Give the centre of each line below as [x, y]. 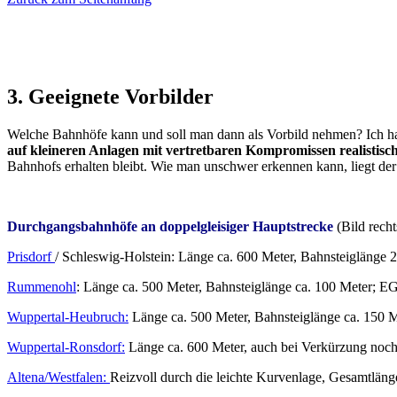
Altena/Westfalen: [58, 378]
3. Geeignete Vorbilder [110, 97]
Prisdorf [31, 257]
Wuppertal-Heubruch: [68, 317]
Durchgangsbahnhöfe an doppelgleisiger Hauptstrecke [170, 227]
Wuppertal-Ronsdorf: [66, 347]
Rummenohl [42, 287]
